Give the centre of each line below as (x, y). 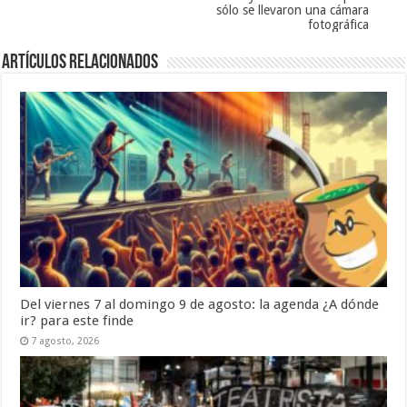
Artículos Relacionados (80, 64)
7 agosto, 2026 (65, 341)
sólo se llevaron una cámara (292, 10)
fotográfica (338, 25)
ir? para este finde (77, 320)
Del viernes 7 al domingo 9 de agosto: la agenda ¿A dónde (200, 304)
